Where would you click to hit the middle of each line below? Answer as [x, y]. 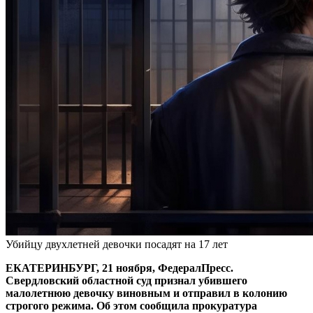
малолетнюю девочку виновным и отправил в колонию [146, 293]
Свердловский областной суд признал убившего [126, 280]
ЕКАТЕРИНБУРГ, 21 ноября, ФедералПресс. [119, 268]
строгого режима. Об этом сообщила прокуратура [131, 305]
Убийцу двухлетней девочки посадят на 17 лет [117, 244]
